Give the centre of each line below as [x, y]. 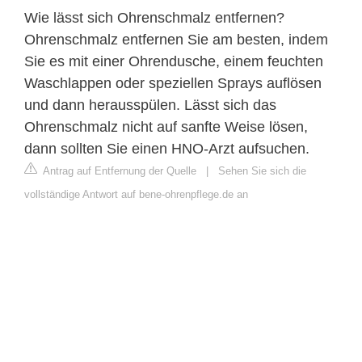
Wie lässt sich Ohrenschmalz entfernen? [154, 17]
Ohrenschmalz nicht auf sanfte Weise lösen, [166, 126]
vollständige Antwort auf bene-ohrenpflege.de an [136, 194]
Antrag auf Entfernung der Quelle [118, 170]
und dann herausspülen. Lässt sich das [150, 105]
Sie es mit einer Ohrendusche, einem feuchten [174, 61]
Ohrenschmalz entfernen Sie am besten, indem [176, 39]
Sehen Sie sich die [262, 170]
